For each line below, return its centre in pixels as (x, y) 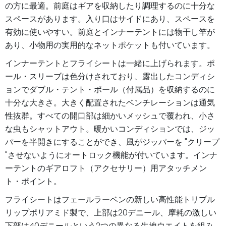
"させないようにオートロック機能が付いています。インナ (111, 155)
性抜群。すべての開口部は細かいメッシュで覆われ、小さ (110, 116)
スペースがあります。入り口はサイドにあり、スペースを (110, 19)
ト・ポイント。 (33, 181)
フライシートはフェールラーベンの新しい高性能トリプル (110, 199)
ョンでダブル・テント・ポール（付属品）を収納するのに (110, 89)
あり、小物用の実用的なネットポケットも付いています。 (110, 45)
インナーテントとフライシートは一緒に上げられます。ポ (110, 63)
